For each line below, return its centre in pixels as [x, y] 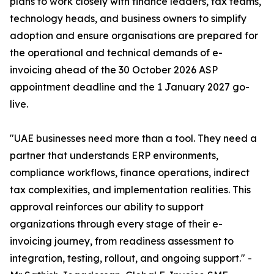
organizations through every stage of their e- [116, 224]
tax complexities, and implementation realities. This [130, 190]
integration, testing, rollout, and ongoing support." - [131, 258]
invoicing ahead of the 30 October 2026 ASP [114, 70]
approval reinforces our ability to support [107, 207]
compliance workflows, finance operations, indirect [130, 173]
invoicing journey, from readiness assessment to [122, 241]
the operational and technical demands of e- [116, 53]
